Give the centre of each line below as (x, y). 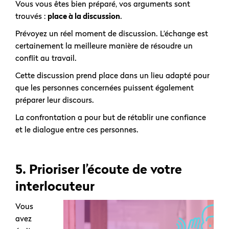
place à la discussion (84, 16)
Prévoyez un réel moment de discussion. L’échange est (112, 33)
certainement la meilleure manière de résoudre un (104, 46)
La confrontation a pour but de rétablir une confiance (111, 117)
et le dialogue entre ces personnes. (78, 130)
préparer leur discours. (56, 100)
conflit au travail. (47, 58)
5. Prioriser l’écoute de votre (99, 169)
